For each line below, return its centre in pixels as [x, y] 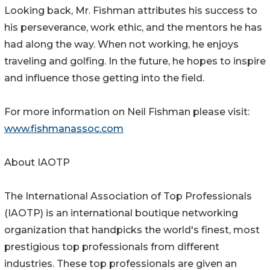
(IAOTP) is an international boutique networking [121, 213]
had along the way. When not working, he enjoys [121, 45]
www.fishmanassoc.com [64, 129]
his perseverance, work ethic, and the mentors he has [133, 28]
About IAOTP [37, 163]
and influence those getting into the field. [104, 78]
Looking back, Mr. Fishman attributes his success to [131, 11]
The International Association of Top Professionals [128, 196]
